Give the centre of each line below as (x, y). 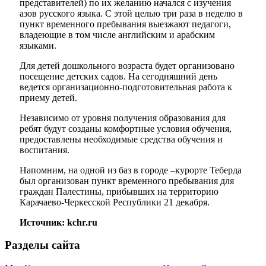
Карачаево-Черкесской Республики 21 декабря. (115, 202)
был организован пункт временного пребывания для (127, 180)
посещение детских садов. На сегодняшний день (118, 76)
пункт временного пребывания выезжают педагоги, (125, 24)
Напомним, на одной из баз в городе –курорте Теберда (131, 170)
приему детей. (48, 97)
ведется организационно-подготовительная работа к (126, 87)
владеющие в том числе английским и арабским (117, 34)
